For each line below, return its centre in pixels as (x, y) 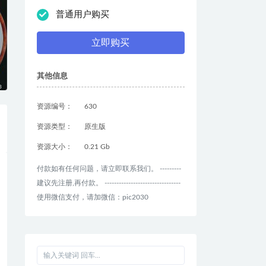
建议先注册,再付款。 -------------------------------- (108, 183)
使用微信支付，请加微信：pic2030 (92, 197)
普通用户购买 (82, 15)
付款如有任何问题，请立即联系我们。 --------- (109, 169)
